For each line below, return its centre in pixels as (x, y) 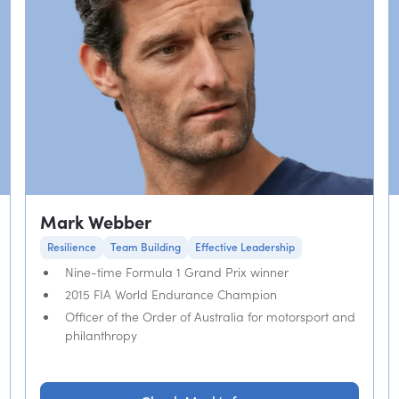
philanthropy (101, 335)
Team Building (145, 247)
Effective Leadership (244, 247)
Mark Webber (95, 222)
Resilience (71, 247)
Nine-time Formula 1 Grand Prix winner (176, 272)
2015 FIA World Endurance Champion (171, 294)
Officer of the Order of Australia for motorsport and (210, 317)
